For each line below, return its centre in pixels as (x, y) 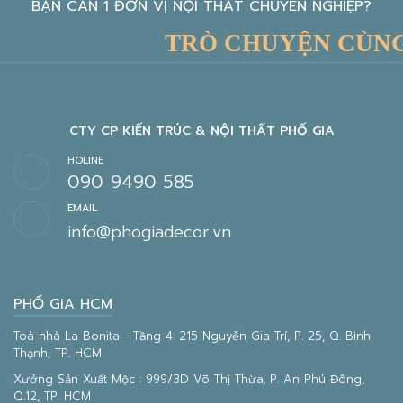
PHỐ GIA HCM (63, 304)
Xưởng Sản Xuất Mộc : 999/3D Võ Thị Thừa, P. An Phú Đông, (189, 380)
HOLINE (85, 161)
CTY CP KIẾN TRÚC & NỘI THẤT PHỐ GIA (201, 131)
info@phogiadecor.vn (149, 233)
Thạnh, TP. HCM (58, 354)
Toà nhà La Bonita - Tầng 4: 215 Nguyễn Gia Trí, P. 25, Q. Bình (192, 336)
